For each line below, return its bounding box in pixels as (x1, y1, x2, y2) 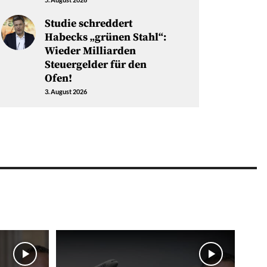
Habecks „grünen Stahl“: (44, 30, 166, 45)
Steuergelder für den (44, 58, 147, 72)
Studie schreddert (44, 17, 132, 31)
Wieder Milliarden (44, 44, 136, 58)
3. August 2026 (44, 88, 87, 96)
